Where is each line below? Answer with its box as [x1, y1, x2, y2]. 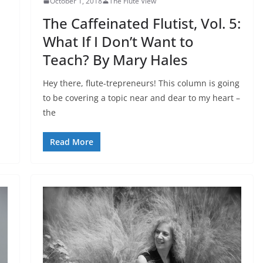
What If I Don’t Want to [42, 31, 194, 51]
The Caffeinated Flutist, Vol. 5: [42, 13, 241, 33]
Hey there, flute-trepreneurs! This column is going [42, 77, 240, 89]
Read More [49, 136, 93, 147]
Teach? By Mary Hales [42, 49, 188, 69]
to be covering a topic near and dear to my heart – [42, 92, 240, 103]
